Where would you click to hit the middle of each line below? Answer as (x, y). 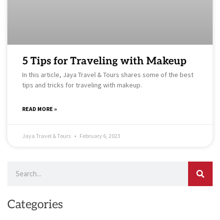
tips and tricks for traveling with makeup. (83, 85)
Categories (35, 204)
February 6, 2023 (99, 136)
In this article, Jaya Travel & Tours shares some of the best (108, 74)
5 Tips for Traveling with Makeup (104, 61)
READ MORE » (40, 109)
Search (18, 166)
